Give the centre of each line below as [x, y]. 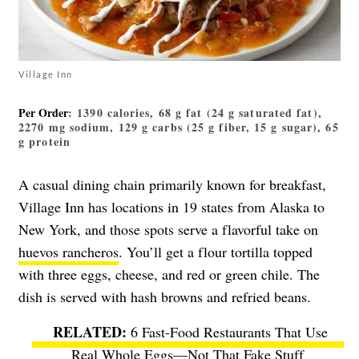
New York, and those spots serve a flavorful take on [168, 229]
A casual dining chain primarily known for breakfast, [172, 184]
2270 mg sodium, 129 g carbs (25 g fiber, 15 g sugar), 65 [179, 127]
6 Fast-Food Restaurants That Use [229, 331]
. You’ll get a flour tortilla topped [216, 251]
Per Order [43, 112]
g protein [44, 141]
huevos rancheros [69, 251]
